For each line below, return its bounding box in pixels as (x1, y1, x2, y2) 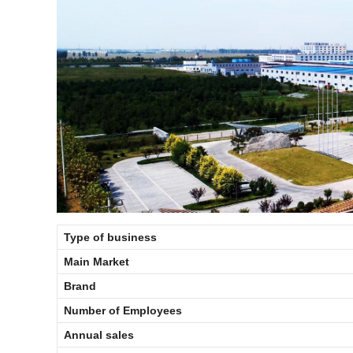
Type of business (64, 230, 157, 243)
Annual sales (64, 328, 134, 341)
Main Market (64, 255, 129, 268)
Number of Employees (64, 303, 182, 317)
